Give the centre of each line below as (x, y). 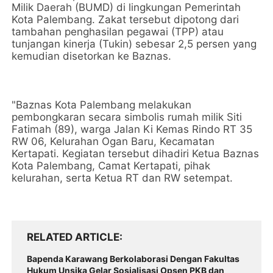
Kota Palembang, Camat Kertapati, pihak (111, 166)
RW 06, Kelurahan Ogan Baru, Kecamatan (113, 141)
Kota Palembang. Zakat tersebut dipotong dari (126, 19)
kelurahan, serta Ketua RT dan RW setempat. (122, 178)
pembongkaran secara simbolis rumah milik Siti (127, 117)
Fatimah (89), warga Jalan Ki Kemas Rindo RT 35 (132, 129)
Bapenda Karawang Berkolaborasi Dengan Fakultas (133, 259)
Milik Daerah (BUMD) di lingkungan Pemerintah (126, 7)
